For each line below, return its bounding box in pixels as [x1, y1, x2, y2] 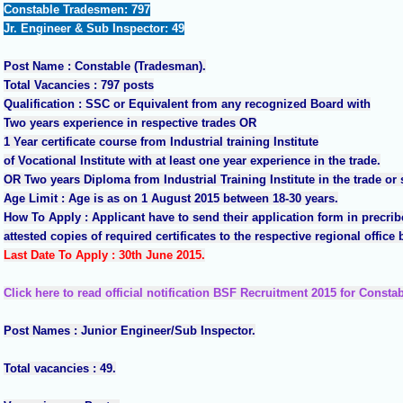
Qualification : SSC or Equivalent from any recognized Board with [3, 97, 371, 112]
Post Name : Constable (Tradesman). [3, 59, 206, 74]
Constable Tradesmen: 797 [3, 3, 150, 17]
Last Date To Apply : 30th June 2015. [3, 248, 205, 263]
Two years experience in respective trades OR [3, 116, 256, 130]
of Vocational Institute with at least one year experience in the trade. [3, 154, 381, 168]
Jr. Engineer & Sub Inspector [3, 22, 165, 36]
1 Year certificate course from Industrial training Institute [3, 135, 318, 149]
